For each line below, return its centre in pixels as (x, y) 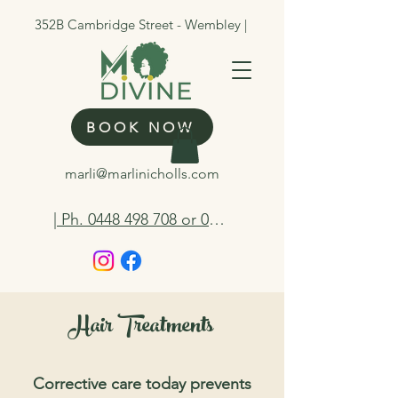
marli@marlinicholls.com (142, 173)
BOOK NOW (140, 127)
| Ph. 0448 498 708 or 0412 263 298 (217, 219)
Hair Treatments (141, 327)
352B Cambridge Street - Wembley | (142, 24)
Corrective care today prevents (142, 384)
